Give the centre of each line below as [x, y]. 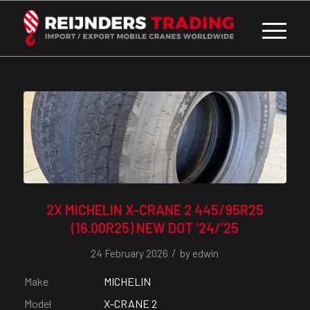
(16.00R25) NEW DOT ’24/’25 [155, 228]
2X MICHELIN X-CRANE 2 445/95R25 [155, 210]
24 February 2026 [130, 254]
